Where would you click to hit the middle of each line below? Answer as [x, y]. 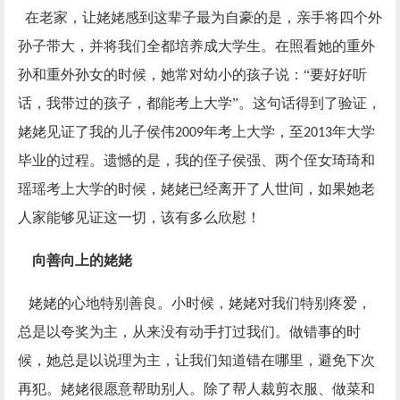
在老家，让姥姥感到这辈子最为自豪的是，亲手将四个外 [200, 17]
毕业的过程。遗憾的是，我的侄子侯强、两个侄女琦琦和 [196, 160]
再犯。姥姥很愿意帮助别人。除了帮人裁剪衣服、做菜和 [196, 388]
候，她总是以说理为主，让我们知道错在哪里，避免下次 [196, 360]
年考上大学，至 [254, 131]
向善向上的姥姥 [82, 260]
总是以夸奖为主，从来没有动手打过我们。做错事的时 [189, 331]
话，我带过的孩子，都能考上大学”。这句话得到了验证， [200, 103]
